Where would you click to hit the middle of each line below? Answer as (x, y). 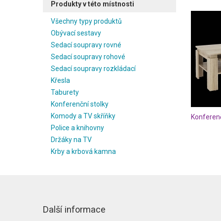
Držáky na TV (71, 140)
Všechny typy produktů (86, 21)
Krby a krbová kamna (83, 151)
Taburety (65, 92)
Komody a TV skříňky (83, 116)
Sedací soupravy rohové (88, 57)
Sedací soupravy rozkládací (93, 69)
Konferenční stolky (80, 104)
